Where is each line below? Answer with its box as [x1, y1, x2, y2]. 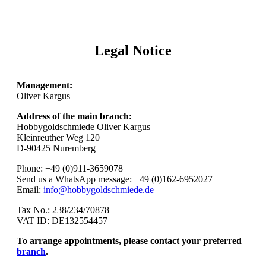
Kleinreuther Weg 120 [17, 132, 100, 142]
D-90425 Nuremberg [17, 142, 96, 153]
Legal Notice [94, 42, 172, 58]
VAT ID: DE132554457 [17, 215, 107, 226]
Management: [17, 80, 72, 90]
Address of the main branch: [17, 110, 132, 121]
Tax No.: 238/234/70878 [17, 204, 109, 215]
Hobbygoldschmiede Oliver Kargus [17, 121, 150, 132]
